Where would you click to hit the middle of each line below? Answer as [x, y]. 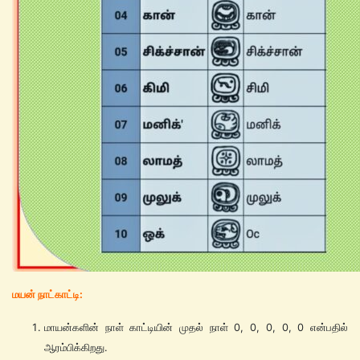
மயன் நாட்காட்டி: [47, 294]
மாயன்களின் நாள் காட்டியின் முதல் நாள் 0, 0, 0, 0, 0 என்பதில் [196, 327]
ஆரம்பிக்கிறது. [76, 347]
